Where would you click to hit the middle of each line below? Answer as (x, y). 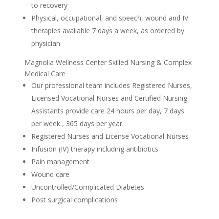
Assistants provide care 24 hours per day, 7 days (108, 111)
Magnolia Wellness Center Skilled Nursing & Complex (108, 63)
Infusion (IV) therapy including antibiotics (95, 149)
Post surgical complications (75, 200)
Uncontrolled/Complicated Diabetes (88, 187)
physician (46, 44)
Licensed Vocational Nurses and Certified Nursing (109, 98)
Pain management (60, 162)
